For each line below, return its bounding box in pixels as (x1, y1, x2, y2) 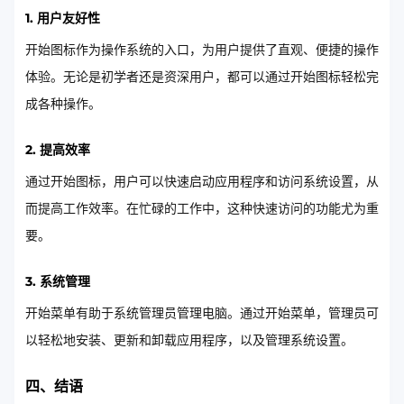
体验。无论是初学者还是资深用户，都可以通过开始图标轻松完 (25, 69, 379, 85)
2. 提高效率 (25, 142, 90, 158)
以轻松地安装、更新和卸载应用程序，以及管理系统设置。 (25, 332, 353, 348)
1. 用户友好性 (25, 10, 100, 26)
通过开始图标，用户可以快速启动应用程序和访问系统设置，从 (25, 173, 379, 189)
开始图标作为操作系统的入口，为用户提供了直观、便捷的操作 (25, 41, 379, 58)
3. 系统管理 (25, 273, 90, 289)
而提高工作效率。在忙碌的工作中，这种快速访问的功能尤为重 (25, 200, 379, 216)
